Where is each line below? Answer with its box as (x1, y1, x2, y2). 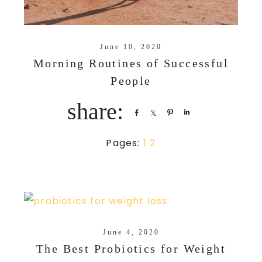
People (111, 74, 151, 87)
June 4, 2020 (102, 228, 160, 237)
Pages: (106, 136, 143, 150)
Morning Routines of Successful (33, 56, 229, 70)
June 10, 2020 (100, 42, 162, 51)
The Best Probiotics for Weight (36, 242, 226, 256)
